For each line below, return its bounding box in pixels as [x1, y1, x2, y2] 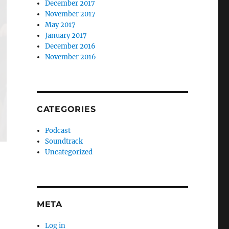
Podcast [45, 126, 71, 135]
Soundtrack [45, 136, 83, 146]
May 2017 [45, 20, 76, 29]
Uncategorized [45, 147, 93, 156]
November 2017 [45, 9, 96, 18]
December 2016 [45, 41, 96, 51]
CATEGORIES [36, 104, 96, 114]
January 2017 [45, 31, 87, 40]
